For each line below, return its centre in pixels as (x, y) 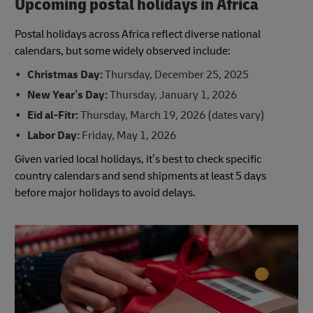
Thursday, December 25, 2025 (175, 74)
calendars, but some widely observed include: (123, 51)
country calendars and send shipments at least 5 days (140, 176)
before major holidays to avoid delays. (105, 192)
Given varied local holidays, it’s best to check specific (138, 159)
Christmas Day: (65, 74)
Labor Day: (54, 135)
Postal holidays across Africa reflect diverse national (138, 34)
